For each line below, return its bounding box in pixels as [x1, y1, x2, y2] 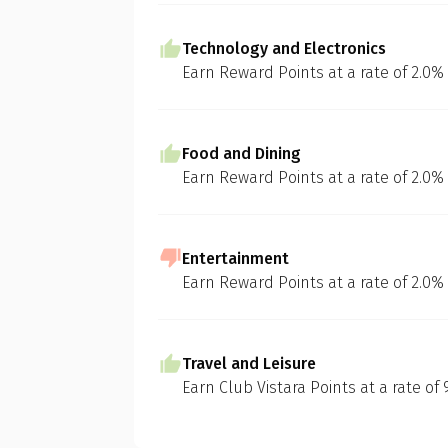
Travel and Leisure [182, 354, 317, 373]
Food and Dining [182, 144, 302, 163]
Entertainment [182, 249, 290, 268]
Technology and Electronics [182, 39, 387, 58]
